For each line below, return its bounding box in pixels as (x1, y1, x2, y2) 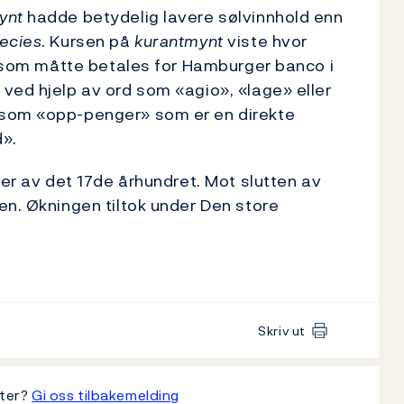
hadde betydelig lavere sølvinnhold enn (23, 4, 344, 29)
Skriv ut (258, 320, 306, 340)
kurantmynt (134, 28, 224, 53)
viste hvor (223, 28, 308, 53)
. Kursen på (41, 28, 135, 53)
